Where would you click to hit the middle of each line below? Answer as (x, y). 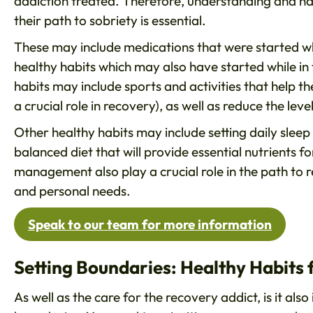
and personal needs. (74, 191)
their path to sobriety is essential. (111, 21)
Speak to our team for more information (150, 225)
